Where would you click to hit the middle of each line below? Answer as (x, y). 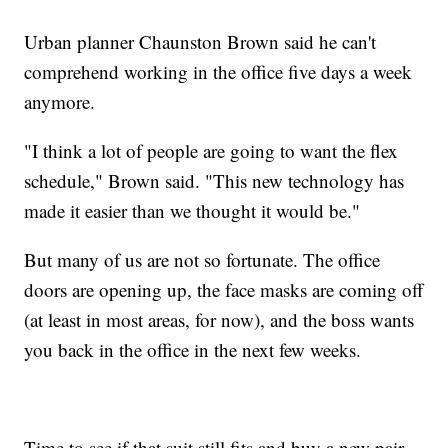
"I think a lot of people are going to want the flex (211, 150)
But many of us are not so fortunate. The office (202, 259)
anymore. (60, 101)
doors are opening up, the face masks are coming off (224, 289)
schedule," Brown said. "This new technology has (214, 180)
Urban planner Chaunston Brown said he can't (200, 41)
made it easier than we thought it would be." (192, 210)
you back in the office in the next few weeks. (193, 349)
